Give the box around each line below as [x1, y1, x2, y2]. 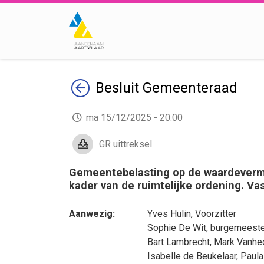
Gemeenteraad [143, 80, 237, 96]
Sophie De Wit [147, 222, 206, 233]
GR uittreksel [99, 138, 152, 150]
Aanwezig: [69, 208, 115, 219]
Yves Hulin [147, 208, 191, 219]
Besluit [95, 80, 143, 96]
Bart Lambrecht [147, 236, 210, 247]
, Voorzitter [191, 208, 236, 219]
